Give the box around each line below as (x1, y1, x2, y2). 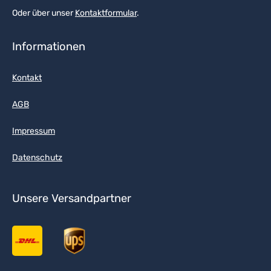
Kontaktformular (75, 8, 137, 18)
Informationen (12, 40, 85, 53)
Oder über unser (12, 8, 75, 18)
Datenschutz (12, 152, 62, 163)
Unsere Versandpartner (12, 192, 131, 205)
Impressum (12, 126, 55, 136)
